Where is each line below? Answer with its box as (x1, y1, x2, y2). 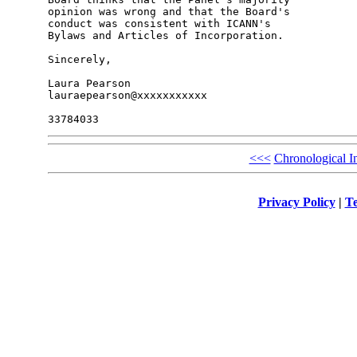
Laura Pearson (47, 77, 131, 90)
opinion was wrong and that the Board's (47, 6, 296, 18)
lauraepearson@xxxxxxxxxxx (47, 89, 207, 102)
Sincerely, (47, 53, 112, 66)
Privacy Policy (257, 194, 335, 209)
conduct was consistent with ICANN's (47, 18, 277, 30)
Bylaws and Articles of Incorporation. (47, 29, 284, 42)
